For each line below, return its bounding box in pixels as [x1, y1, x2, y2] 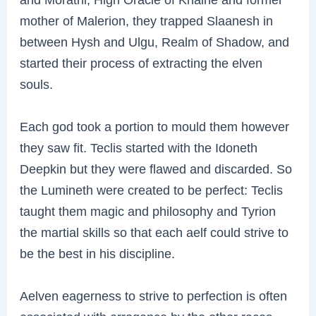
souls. [20, 76, 54, 92]
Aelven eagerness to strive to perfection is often [20, 288, 288, 303]
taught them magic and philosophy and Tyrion [20, 203, 276, 219]
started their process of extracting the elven [20, 55, 263, 71]
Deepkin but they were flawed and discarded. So [20, 161, 293, 176]
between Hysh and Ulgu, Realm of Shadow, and [20, 34, 290, 49]
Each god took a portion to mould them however [20, 119, 290, 134]
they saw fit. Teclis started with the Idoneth [20, 140, 258, 155]
